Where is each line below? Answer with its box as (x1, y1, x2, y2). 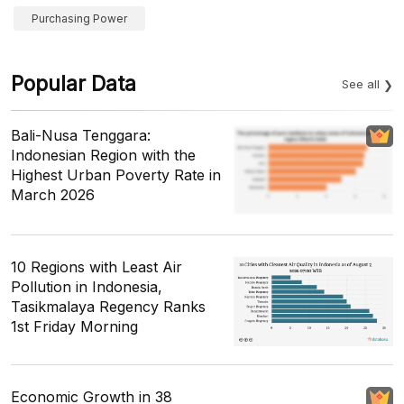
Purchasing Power (32, 12, 127, 25)
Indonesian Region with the (11, 146, 196, 164)
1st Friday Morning (11, 317, 138, 336)
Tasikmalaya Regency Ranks (11, 298, 206, 317)
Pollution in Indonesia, (11, 278, 162, 297)
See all (342, 77, 380, 91)
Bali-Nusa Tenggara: (11, 126, 151, 144)
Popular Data (11, 71, 136, 96)
